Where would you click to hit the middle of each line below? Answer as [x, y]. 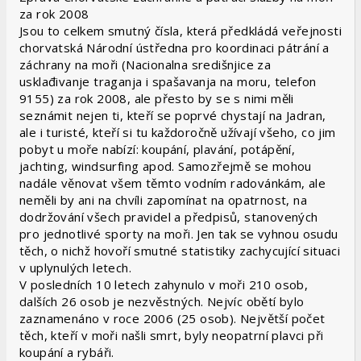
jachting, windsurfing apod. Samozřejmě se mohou [166, 166]
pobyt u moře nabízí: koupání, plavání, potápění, [158, 149]
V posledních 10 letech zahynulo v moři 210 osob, [164, 284]
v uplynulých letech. [76, 268]
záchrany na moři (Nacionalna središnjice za [145, 64]
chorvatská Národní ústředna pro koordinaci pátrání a [174, 48]
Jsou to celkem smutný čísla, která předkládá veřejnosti [180, 31]
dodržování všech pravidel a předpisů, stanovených [169, 217]
